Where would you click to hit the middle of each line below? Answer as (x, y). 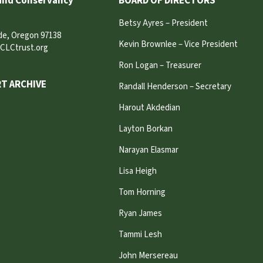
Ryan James (140, 214)
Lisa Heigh (137, 171)
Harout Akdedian (149, 108)
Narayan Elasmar (148, 150)
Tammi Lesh (140, 235)
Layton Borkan (145, 129)
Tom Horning (142, 193)
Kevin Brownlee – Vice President (178, 45)
